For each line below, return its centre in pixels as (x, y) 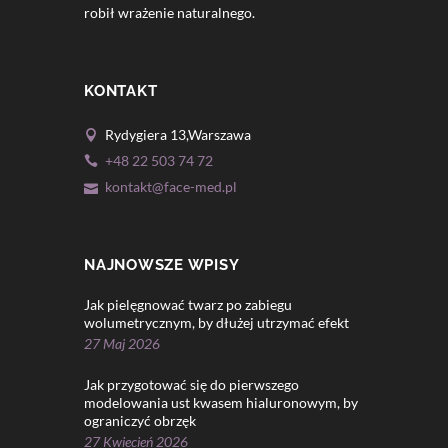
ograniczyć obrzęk (140, 420)
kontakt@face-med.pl (171, 186)
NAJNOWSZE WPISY (162, 264)
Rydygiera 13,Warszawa (178, 134)
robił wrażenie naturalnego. (169, 12)
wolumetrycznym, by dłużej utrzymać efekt (216, 323)
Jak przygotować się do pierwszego (191, 384)
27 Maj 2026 (122, 343)
